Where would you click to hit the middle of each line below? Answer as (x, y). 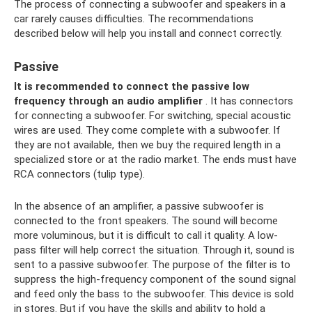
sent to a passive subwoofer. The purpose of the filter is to (152, 264)
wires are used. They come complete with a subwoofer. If (147, 130)
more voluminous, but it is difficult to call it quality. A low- (146, 235)
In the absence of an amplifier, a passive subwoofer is (139, 206)
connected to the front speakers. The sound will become (146, 220)
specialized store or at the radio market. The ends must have (155, 159)
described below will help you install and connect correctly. (148, 33)
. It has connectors (248, 101)
